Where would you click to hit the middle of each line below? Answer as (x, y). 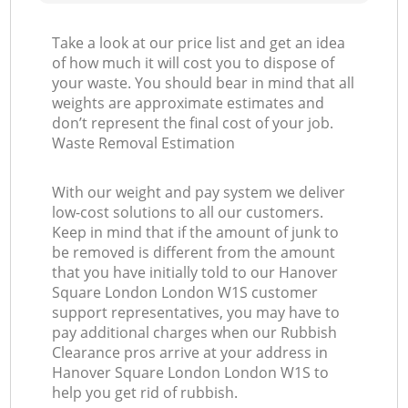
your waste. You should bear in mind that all (204, 83)
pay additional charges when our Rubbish (195, 333)
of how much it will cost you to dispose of (194, 63)
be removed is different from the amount (194, 253)
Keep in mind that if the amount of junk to (196, 233)
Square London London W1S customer (185, 293)
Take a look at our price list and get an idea (199, 43)
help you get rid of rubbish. (145, 393)
